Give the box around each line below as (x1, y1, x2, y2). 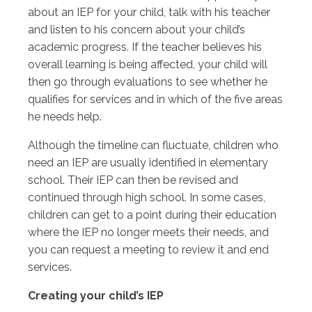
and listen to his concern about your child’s (28, 23, 245, 37)
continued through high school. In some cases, (28, 191, 265, 205)
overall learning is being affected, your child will (28, 58, 267, 72)
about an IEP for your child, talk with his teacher (28, 6, 270, 19)
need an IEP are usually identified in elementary (28, 156, 268, 170)
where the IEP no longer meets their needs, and (28, 226, 269, 240)
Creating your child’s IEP (28, 289, 164, 303)
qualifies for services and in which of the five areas (28, 93, 283, 107)
